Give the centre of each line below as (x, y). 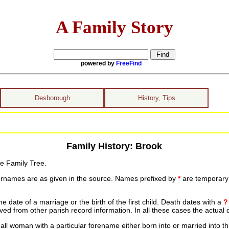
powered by (98, 63)
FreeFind (129, 63)
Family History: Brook (114, 146)
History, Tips (156, 98)
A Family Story (114, 27)
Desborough (52, 98)
